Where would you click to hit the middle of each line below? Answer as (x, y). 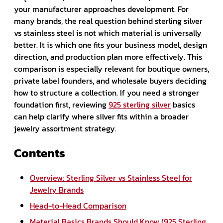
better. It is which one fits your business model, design (111, 45)
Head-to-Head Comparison (78, 205)
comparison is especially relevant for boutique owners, (111, 69)
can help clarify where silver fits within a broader (101, 116)
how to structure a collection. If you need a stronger (107, 93)
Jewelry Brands (57, 189)
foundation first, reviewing (61, 105)
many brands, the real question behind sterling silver (108, 21)
